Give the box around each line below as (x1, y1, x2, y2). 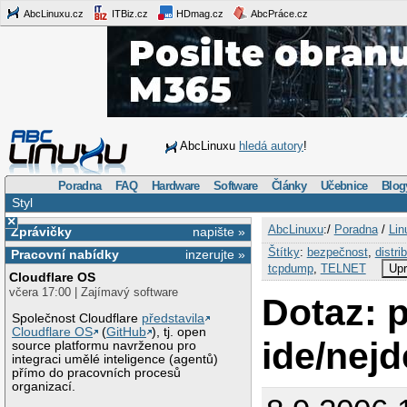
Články (272, 178, 307, 193)
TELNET (320, 261, 366, 275)
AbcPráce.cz (249, 7, 308, 19)
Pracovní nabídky (10, 247, 119, 263)
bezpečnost (306, 244, 368, 259)
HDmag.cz (174, 7, 223, 19)
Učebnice (321, 178, 368, 193)
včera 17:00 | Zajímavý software (9, 285, 179, 300)
